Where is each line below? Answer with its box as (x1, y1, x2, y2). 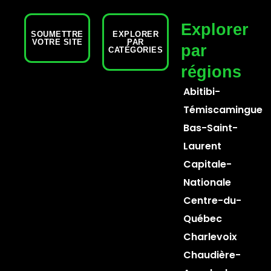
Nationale (183, 175, 231, 189)
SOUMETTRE (31, 30, 83, 39)
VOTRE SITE (31, 38, 83, 47)
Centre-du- (183, 194, 241, 207)
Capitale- (183, 157, 232, 171)
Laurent (183, 139, 221, 153)
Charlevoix (183, 230, 237, 244)
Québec (183, 212, 222, 226)
